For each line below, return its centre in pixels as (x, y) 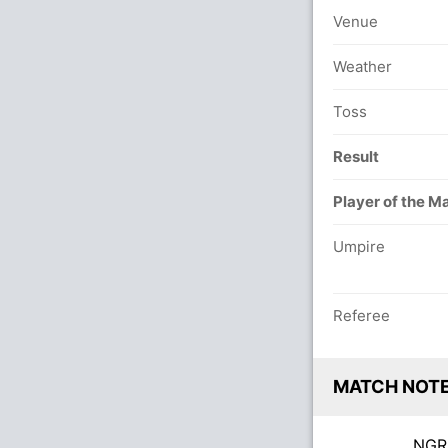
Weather (362, 66)
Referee (361, 315)
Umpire (359, 246)
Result (356, 156)
